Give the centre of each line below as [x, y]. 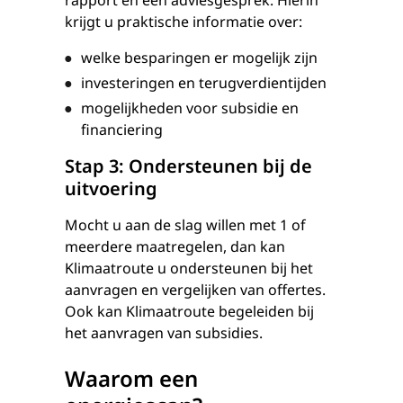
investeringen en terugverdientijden [204, 83]
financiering [122, 130]
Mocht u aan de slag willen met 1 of [185, 225]
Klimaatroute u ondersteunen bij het [189, 268]
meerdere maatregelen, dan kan [175, 246]
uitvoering [111, 188]
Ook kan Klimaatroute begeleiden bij [189, 311]
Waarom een [131, 378]
